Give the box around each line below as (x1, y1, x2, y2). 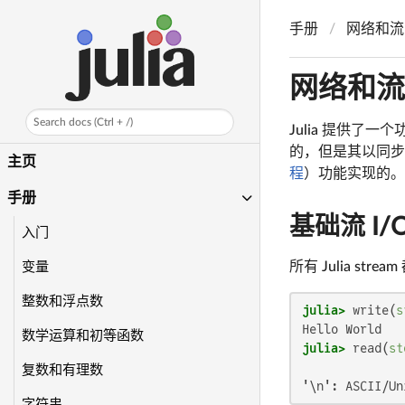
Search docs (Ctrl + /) (33, 117, 134, 127)
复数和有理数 (22, 363, 104, 377)
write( (345, 302, 396, 317)
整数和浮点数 (22, 295, 104, 308)
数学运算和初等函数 (22, 329, 145, 343)
